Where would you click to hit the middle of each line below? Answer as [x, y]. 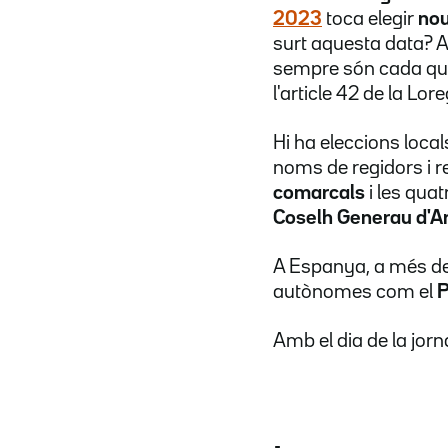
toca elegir [370, 18]
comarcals [319, 192]
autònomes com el [355, 291]
